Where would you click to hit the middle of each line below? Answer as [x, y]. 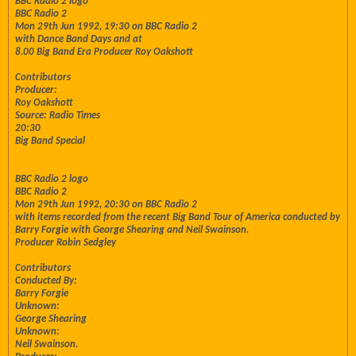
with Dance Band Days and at [79, 39]
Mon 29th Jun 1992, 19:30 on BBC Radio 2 [106, 27]
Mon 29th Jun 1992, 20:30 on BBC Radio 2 [106, 205]
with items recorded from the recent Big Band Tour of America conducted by [178, 217]
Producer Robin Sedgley [66, 243]
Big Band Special [50, 141]
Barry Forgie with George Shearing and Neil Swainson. [132, 230]
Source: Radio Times [58, 116]
